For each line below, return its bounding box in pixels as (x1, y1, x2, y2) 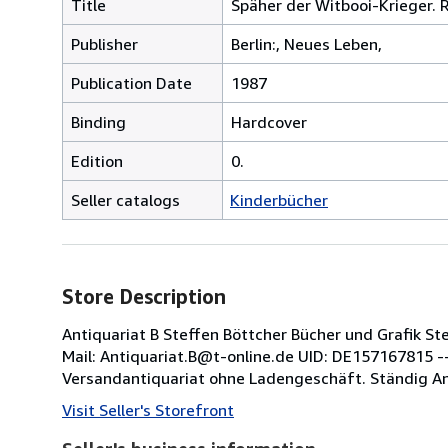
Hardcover (231, 111, 307, 132)
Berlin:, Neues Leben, (231, 33, 382, 54)
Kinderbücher (230, 189, 328, 210)
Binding (71, 111, 126, 132)
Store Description (62, 284, 226, 308)
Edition (71, 150, 123, 171)
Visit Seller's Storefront (62, 399, 234, 420)
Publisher (71, 33, 138, 54)
